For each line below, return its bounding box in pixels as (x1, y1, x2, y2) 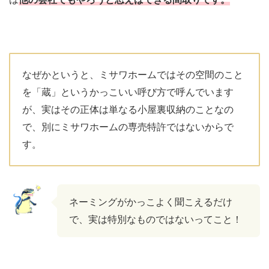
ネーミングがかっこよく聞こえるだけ (69, 196, 232, 208)
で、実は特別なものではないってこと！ (69, 213, 242, 226)
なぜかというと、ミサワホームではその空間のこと (22, 68, 243, 81)
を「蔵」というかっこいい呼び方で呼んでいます (22, 86, 234, 98)
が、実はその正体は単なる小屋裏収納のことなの (22, 103, 234, 116)
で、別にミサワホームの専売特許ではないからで (22, 121, 234, 133)
